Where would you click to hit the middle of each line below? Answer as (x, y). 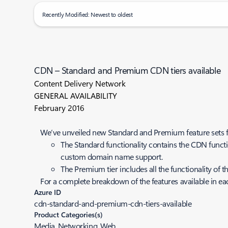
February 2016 (60, 108)
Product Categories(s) (69, 215)
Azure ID (48, 192)
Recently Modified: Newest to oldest (88, 14)
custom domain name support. (112, 156)
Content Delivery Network (80, 83)
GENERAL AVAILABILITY (76, 95)
